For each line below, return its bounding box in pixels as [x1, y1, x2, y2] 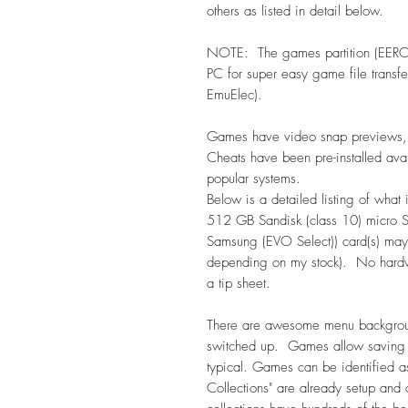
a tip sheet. [207, 273, 270, 292]
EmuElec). [207, 85, 262, 104]
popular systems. [207, 168, 301, 188]
